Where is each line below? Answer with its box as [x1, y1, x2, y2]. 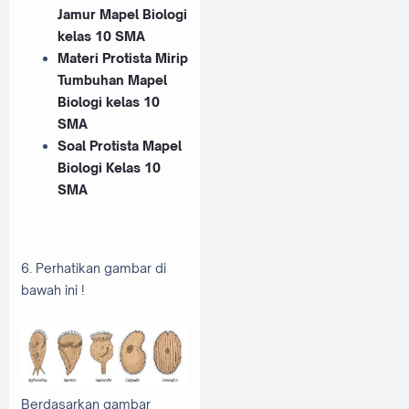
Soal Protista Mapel [58, 138, 182, 154]
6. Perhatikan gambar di [21, 260, 166, 277]
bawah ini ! [21, 282, 88, 299]
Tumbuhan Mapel [58, 72, 167, 89]
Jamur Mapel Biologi [58, 6, 187, 23]
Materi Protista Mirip [58, 50, 188, 67]
